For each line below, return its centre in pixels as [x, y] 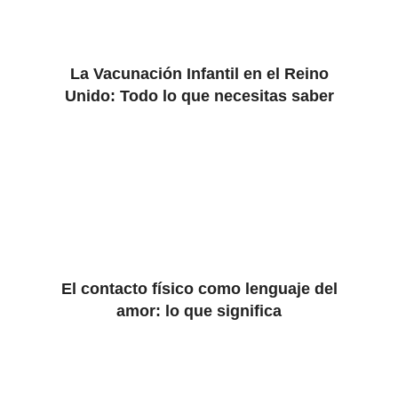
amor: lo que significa [199, 311]
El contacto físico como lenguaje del [199, 289]
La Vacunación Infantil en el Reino [199, 74]
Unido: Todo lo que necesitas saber [199, 96]
